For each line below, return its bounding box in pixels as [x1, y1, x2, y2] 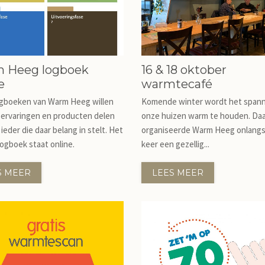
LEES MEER [152, 167, 203, 178]
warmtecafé [141, 77, 212, 91]
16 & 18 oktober [141, 63, 227, 77]
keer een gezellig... [141, 138, 209, 150]
